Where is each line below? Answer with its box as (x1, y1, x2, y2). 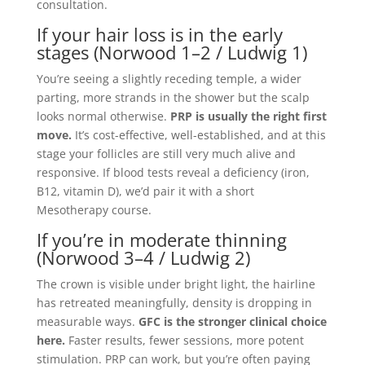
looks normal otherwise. (36, 108, 170, 124)
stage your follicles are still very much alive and (36, 146, 296, 161)
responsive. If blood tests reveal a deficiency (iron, (36, 165, 310, 180)
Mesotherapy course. (36, 202, 152, 218)
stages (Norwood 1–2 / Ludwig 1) (36, 40, 307, 64)
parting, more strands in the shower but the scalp (36, 90, 310, 105)
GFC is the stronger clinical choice (138, 314, 327, 329)
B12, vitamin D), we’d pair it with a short (36, 183, 254, 199)
